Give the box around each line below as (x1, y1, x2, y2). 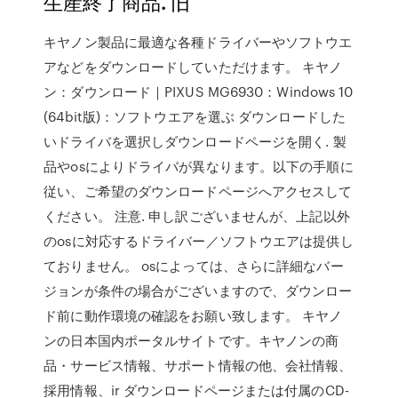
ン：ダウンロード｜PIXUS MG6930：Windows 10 (44, 82, 354, 101)
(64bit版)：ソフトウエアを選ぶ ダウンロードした (44, 107, 346, 126)
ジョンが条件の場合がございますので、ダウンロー (44, 281, 353, 300)
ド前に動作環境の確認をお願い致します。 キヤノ (44, 306, 343, 325)
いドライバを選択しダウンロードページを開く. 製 (44, 131, 346, 151)
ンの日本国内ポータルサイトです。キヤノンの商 (44, 330, 339, 350)
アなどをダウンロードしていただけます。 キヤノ (44, 57, 343, 76)
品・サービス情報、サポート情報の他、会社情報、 (44, 355, 353, 375)
